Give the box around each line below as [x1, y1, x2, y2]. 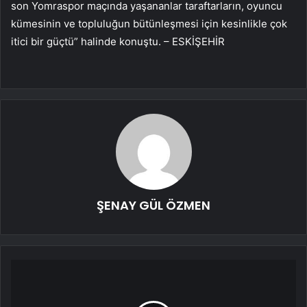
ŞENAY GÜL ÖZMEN [97, 197, 210, 214]
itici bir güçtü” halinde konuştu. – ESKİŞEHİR [11, 35, 225, 49]
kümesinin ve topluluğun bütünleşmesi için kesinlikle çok [11, 17, 287, 31]
